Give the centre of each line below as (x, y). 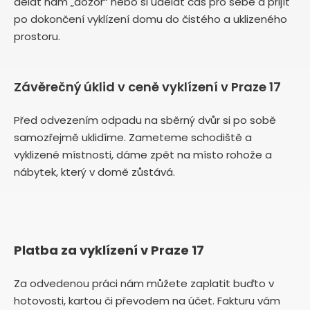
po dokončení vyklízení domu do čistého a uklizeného (151, 19)
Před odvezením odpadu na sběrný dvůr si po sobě (145, 120)
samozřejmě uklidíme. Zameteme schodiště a (133, 137)
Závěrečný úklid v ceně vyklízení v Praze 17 (147, 86)
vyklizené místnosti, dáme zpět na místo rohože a (143, 154)
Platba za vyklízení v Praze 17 (109, 250)
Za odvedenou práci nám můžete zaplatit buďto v (144, 283)
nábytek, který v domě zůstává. (96, 172)
